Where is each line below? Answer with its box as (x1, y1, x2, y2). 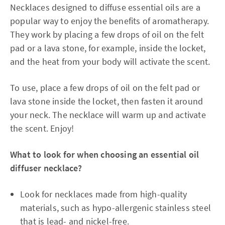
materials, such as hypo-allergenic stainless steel (20, 201, 211, 213)
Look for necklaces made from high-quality (20, 188, 187, 200)
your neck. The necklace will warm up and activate (10, 108, 206, 121)
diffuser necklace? (10, 162, 82, 174)
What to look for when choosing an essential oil (10, 148, 199, 160)
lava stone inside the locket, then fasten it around (10, 95, 203, 107)
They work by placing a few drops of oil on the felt (10, 28, 204, 40)
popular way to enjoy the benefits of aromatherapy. (10, 15, 209, 27)
